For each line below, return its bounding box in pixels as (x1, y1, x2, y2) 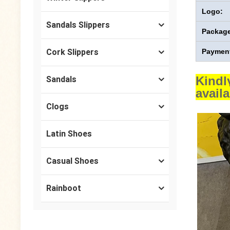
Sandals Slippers (46, 20, 110, 30)
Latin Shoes (46, 129, 92, 139)
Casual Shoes (46, 156, 99, 166)
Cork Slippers (46, 47, 99, 57)
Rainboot (46, 183, 82, 194)
